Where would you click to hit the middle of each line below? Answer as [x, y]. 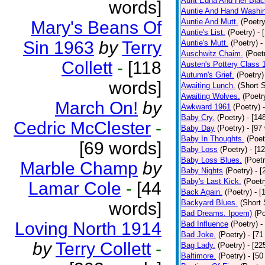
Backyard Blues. [209, 203]
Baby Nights [202, 171]
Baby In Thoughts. [213, 139]
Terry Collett [103, 249]
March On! [96, 108]
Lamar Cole [75, 188]
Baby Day [198, 128]
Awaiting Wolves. [211, 96]
